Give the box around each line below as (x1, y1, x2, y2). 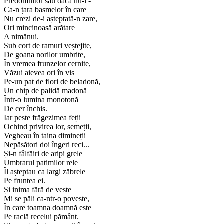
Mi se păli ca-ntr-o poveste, (4, 194, 89, 203)
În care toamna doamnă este (4, 203, 91, 212)
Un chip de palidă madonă (4, 86, 87, 95)
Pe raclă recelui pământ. (4, 212, 79, 221)
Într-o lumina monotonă (4, 95, 78, 104)
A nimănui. (4, 32, 39, 41)
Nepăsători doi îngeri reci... (4, 140, 89, 149)
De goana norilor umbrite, (4, 50, 85, 59)
